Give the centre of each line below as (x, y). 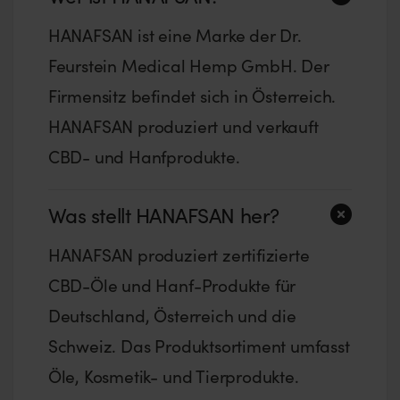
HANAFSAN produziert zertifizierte (179, 255)
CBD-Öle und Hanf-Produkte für (172, 285)
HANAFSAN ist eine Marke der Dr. (175, 35)
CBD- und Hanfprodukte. (144, 157)
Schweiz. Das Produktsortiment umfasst (199, 346)
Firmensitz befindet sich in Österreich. (192, 96)
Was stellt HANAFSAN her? (163, 214)
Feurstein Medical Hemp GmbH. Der (188, 66)
